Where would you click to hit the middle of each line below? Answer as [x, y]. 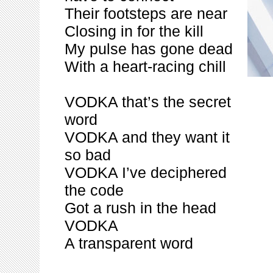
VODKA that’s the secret [148, 102]
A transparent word [129, 243]
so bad [88, 155]
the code [94, 190]
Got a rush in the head [140, 208]
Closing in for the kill [134, 31]
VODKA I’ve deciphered [146, 172]
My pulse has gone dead [149, 49]
